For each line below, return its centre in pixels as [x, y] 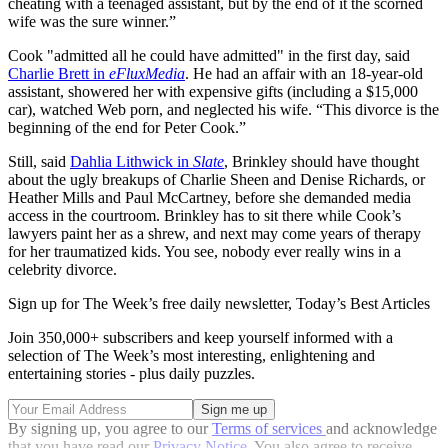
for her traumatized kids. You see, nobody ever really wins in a [204, 252]
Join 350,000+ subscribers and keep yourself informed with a [200, 338]
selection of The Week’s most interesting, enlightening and [191, 356]
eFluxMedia [147, 74]
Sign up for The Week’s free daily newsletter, [152, 304]
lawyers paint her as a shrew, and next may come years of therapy [214, 234]
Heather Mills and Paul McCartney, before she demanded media [209, 198]
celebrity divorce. [62, 270]
